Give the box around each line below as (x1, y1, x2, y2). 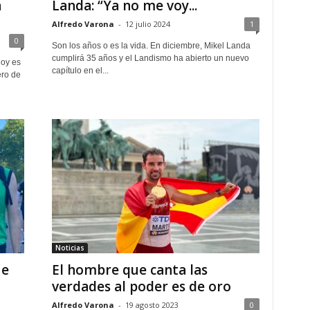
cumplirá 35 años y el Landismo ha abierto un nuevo (51, 53, 249, 63)
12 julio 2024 (125, 19, 170, 29)
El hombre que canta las (51, 261, 208, 279)
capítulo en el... (51, 66, 109, 75)
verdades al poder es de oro (51, 277, 231, 295)
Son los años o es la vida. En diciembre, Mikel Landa (51, 41, 250, 51)
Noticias (55, 243, 84, 253)
